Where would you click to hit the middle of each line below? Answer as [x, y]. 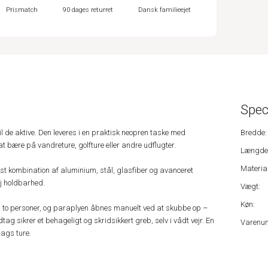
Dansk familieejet [164, 10]
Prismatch [22, 10]
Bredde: [253, 133]
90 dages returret [88, 10]
